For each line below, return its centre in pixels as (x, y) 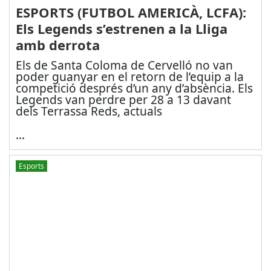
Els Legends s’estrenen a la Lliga (121, 29)
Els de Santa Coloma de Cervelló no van (124, 65)
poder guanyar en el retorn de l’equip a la (129, 77)
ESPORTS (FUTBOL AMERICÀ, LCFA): (131, 12)
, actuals (139, 111)
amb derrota (57, 45)
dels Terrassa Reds (66, 111)
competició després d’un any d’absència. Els (134, 88)
